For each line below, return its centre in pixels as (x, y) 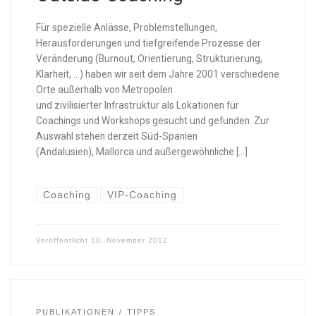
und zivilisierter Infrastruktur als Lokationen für (137, 105)
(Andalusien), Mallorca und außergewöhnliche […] (141, 151)
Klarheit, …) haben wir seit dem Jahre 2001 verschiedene (157, 74)
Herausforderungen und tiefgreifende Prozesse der (148, 43)
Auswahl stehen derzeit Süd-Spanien (116, 136)
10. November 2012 (129, 241)
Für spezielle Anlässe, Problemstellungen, (126, 27)
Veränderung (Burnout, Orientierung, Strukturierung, (149, 58)
